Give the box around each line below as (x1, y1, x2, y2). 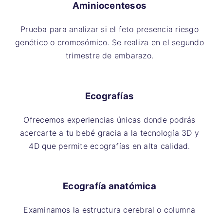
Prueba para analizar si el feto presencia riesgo (20, 24, 199, 35)
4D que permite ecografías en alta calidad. (29, 141, 190, 151)
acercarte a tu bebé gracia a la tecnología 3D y (19, 127, 200, 138)
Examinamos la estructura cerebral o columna (23, 205, 196, 215)
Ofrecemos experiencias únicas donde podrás (23, 114, 196, 125)
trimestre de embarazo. (65, 51, 154, 61)
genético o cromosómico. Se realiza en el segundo (15, 37, 204, 48)
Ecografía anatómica (63, 181, 156, 192)
